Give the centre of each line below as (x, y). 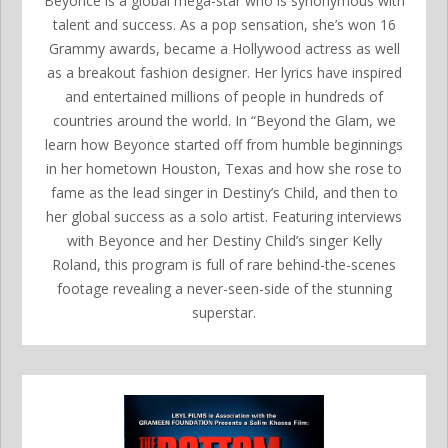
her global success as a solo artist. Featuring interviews (224, 217)
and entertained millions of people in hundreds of (224, 97)
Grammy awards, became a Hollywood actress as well (224, 49)
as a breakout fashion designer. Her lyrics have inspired (224, 73)
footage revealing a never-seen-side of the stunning (224, 289)
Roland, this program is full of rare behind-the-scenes (224, 265)
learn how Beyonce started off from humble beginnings (224, 145)
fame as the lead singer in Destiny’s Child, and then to (224, 193)
